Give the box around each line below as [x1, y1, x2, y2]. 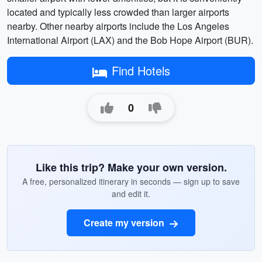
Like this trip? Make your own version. [35, 160, 227, 175]
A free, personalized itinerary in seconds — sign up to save [22, 175, 240, 187]
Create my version [84, 216, 167, 229]
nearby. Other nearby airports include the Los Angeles [7, 19, 229, 33]
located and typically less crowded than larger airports [7, 5, 229, 19]
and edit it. [112, 188, 150, 199]
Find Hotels [111, 62, 170, 79]
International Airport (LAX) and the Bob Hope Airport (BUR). [7, 33, 253, 47]
